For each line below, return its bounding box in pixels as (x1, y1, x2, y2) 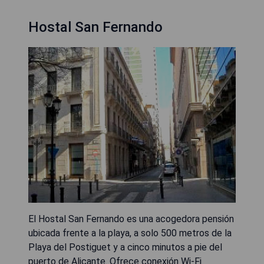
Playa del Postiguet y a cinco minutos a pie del (28, 242, 222, 253)
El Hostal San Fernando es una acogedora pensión (28, 213, 234, 225)
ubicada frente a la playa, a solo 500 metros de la (28, 227, 232, 239)
